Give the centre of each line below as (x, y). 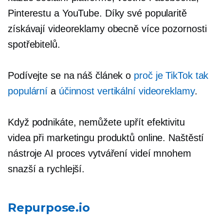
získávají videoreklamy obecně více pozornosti (107, 28)
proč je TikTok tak (171, 75)
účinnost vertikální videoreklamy (127, 91)
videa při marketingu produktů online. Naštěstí (106, 137)
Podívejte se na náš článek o (71, 75)
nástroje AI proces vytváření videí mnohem (100, 153)
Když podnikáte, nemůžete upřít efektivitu (96, 122)
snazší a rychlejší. (46, 169)
